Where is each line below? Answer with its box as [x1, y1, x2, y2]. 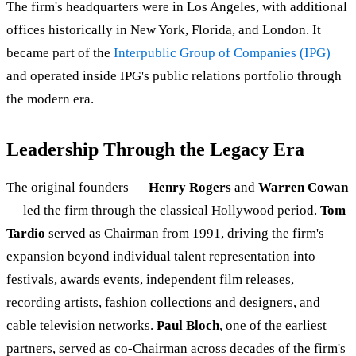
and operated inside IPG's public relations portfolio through [6, 68, 342, 84]
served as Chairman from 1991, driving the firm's [45, 226, 324, 242]
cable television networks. [6, 318, 157, 334]
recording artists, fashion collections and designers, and [6, 295, 320, 311]
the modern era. [6, 91, 94, 107]
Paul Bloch [157, 318, 219, 334]
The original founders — [6, 180, 149, 195]
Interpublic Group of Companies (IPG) [114, 45, 331, 61]
